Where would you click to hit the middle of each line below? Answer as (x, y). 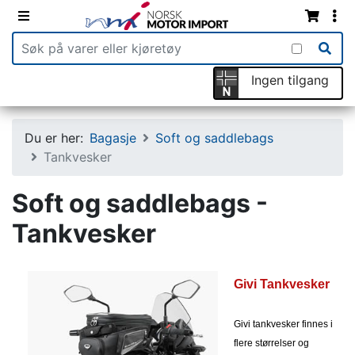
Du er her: (54, 137)
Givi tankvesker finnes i (283, 324)
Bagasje (113, 137)
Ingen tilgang (290, 80)
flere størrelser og (271, 343)
